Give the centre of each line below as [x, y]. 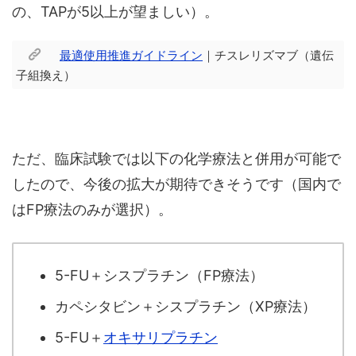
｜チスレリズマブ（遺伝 [268, 56]
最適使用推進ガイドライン [131, 56]
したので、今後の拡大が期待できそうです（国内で [176, 184]
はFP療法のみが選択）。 [92, 210]
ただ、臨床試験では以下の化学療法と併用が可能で [176, 159]
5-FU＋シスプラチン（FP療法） [159, 275]
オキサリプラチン [161, 337]
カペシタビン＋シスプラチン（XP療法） [186, 306]
